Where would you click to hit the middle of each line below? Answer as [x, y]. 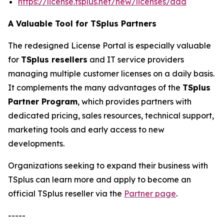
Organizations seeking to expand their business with [108, 165]
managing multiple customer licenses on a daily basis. [111, 73]
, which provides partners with [134, 101]
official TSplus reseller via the [66, 193]
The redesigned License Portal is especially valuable [109, 45]
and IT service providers [136, 59]
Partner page [150, 193]
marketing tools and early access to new [86, 129]
